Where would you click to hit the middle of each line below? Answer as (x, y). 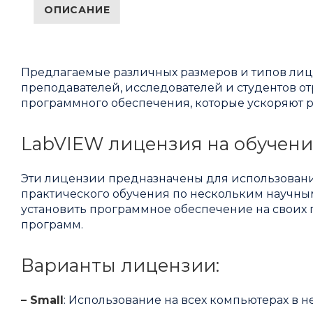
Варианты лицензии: (120, 265)
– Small (42, 300)
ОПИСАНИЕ (77, 10)
